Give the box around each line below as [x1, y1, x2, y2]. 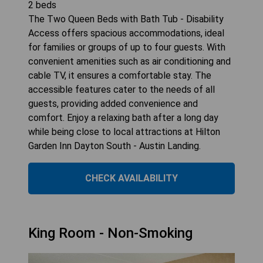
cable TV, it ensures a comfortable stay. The [28, 70, 211, 82]
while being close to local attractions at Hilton [28, 126, 220, 138]
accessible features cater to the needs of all [28, 84, 215, 96]
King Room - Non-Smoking [28, 225, 193, 242]
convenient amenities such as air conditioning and [28, 56, 231, 68]
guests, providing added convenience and [28, 98, 198, 110]
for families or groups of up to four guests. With [28, 42, 225, 53]
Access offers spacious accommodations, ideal [28, 28, 224, 39]
